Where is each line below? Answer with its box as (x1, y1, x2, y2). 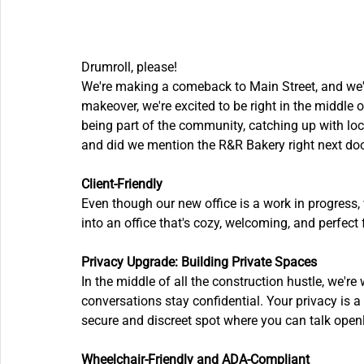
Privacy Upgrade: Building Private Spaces (81, 254, 317, 271)
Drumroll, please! (81, 59, 180, 76)
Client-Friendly (81, 176, 162, 193)
